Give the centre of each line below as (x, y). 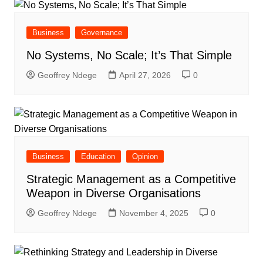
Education (98, 156)
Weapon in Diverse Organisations (113, 193)
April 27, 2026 (145, 75)
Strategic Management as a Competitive (131, 179)
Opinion (145, 156)
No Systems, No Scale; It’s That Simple (129, 55)
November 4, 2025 (154, 213)
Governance (101, 32)
